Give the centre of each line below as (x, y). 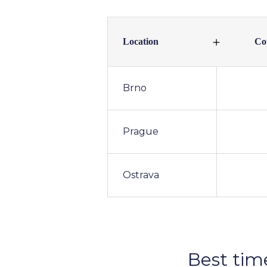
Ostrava (141, 175)
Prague (141, 131)
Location (141, 41)
